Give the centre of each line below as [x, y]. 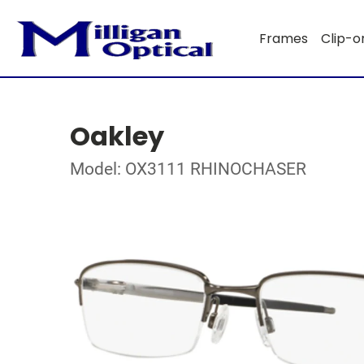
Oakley [117, 136]
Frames [283, 38]
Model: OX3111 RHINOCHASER [188, 169]
